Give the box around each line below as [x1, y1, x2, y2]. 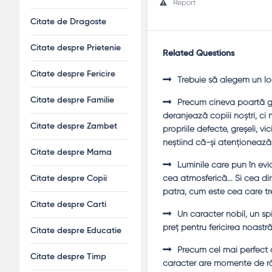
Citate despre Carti [30, 200, 106, 209]
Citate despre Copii [30, 174, 107, 183]
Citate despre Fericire [30, 70, 115, 78]
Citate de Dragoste [30, 18, 106, 26]
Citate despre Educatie [30, 226, 121, 235]
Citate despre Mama [30, 148, 112, 157]
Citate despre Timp [30, 253, 106, 261]
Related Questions [163, 49, 234, 58]
